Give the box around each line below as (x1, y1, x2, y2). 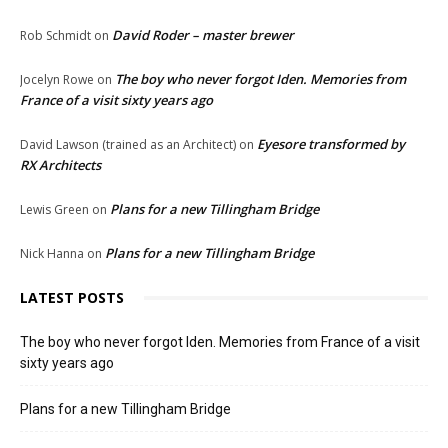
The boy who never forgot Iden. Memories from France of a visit (20, 334, 420, 351)
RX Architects (20, 156, 101, 175)
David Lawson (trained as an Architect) (20, 136, 236, 154)
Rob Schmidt (20, 27, 91, 45)
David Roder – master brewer (112, 26, 294, 45)
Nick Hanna (20, 245, 84, 263)
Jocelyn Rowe (20, 71, 94, 89)
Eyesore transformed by (257, 135, 405, 154)
